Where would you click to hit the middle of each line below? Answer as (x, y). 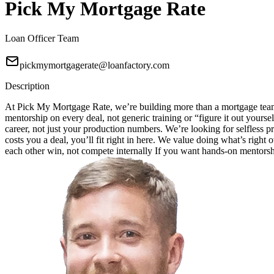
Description (27, 86)
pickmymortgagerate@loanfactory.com (94, 65)
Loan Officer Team (42, 39)
